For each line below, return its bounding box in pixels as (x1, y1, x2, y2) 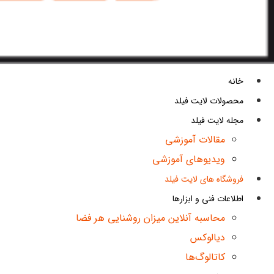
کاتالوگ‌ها (185, 250, 225, 265)
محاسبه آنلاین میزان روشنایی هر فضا (76, 210, 225, 226)
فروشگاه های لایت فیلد (165, 172, 243, 187)
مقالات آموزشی (165, 132, 225, 148)
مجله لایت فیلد (191, 114, 243, 128)
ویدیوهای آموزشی (152, 152, 225, 168)
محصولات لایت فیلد (174, 94, 243, 108)
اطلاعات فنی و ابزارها (172, 192, 243, 206)
